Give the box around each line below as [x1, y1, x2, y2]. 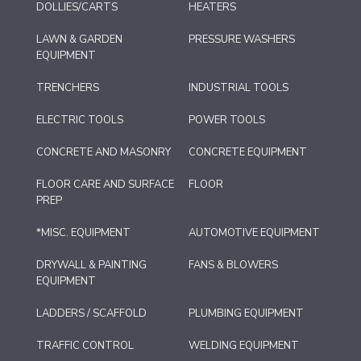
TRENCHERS [36, 81, 99, 96]
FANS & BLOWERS [189, 258, 278, 273]
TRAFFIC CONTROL [36, 338, 134, 354]
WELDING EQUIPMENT [189, 338, 299, 354]
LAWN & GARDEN [36, 32, 122, 48]
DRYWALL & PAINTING [36, 258, 147, 273]
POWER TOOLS [189, 113, 265, 128]
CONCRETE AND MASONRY [36, 145, 171, 160]
